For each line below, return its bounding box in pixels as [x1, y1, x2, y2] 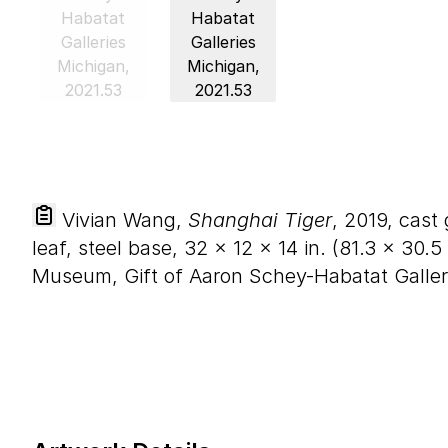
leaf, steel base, [32, 236, 184, 260]
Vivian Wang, [56, 208, 188, 232]
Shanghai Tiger [188, 208, 332, 232]
